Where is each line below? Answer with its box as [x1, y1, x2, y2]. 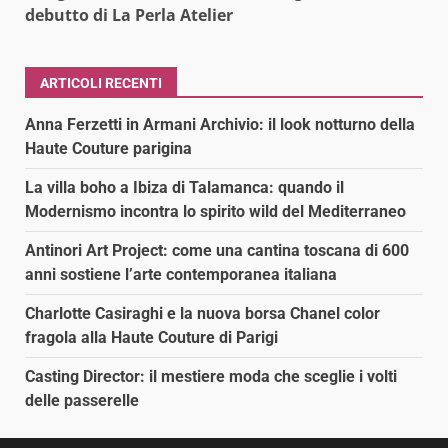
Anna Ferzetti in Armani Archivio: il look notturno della [25, 114, 415, 134]
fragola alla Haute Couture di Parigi [25, 327, 278, 347]
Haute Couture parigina [25, 138, 192, 158]
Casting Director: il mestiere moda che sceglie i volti [25, 366, 397, 386]
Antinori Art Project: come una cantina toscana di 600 [25, 240, 409, 260]
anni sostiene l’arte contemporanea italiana [25, 264, 337, 284]
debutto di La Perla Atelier [25, 3, 233, 26]
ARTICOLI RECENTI [40, 74, 162, 91]
